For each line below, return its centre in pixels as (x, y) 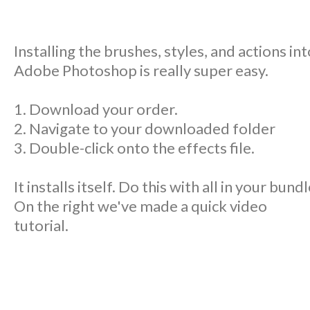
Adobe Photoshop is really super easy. (141, 71)
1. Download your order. (96, 109)
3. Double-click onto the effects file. (134, 148)
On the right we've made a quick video (140, 206)
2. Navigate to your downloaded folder (145, 129)
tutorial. (41, 226)
